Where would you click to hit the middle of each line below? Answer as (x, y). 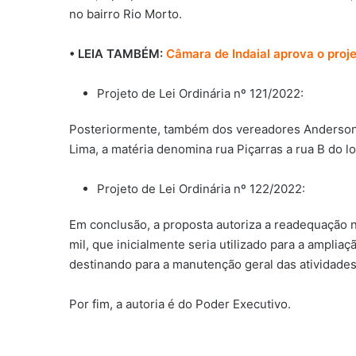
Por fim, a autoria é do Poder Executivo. (180, 304)
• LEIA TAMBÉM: (118, 53)
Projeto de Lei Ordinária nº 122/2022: (201, 188)
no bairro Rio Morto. (126, 14)
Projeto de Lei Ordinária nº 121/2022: (200, 93)
